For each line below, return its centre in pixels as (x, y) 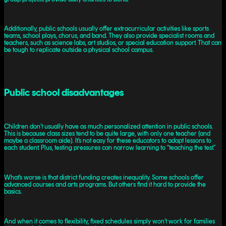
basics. (13, 192)
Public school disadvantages (64, 92)
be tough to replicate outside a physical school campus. (79, 50)
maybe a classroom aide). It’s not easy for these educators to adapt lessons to (108, 141)
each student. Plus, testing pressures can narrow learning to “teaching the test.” (110, 148)
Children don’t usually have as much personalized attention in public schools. (108, 127)
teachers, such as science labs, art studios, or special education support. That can (113, 43)
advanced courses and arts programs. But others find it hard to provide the (105, 185)
